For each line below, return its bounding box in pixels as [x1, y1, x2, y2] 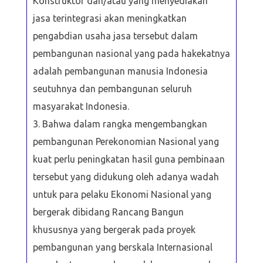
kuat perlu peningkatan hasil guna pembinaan [33, 153, 225, 164]
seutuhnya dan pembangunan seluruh [33, 83, 192, 94]
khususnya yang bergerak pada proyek [33, 224, 195, 235]
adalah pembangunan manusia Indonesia [33, 65, 208, 76]
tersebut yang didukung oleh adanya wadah [33, 171, 219, 182]
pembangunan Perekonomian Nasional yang [33, 136, 219, 147]
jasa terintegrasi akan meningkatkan [33, 12, 187, 23]
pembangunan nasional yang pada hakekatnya [33, 48, 230, 59]
